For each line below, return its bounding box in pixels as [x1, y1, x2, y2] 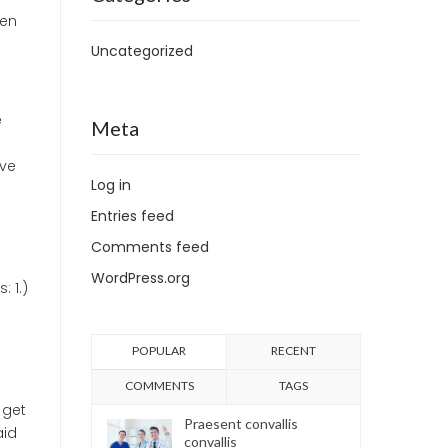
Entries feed [91, 206, 174, 226]
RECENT [271, 343, 316, 358]
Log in [91, 175, 131, 195]
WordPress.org [91, 268, 190, 288]
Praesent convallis [184, 415, 298, 432]
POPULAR [132, 343, 186, 358]
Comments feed [91, 237, 209, 257]
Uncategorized [91, 41, 193, 61]
